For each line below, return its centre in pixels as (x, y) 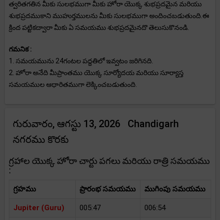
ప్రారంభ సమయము (108, 189)
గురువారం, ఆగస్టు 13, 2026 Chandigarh (96, 124)
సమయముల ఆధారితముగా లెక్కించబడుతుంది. (73, 84)
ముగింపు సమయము (175, 189)
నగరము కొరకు (41, 139)
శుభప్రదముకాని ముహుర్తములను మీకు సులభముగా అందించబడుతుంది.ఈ (109, 16)
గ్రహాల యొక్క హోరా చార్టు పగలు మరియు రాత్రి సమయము (109, 161)
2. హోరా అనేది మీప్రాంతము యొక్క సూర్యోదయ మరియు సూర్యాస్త (96, 73)
